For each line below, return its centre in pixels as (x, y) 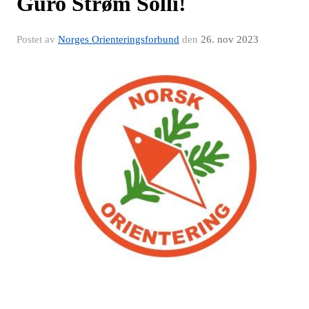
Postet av (37, 39)
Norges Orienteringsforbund (119, 39)
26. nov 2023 (230, 39)
